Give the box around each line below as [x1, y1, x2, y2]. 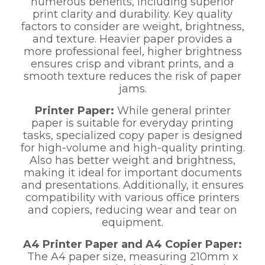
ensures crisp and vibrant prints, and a [31, 57, 234, 71]
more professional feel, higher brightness [23, 45, 242, 59]
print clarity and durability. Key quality [33, 8, 232, 21]
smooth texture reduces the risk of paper [24, 70, 241, 83]
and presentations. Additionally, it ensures [21, 179, 244, 192]
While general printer [114, 104, 231, 118]
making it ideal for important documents [23, 166, 242, 180]
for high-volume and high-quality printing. [20, 141, 245, 155]
